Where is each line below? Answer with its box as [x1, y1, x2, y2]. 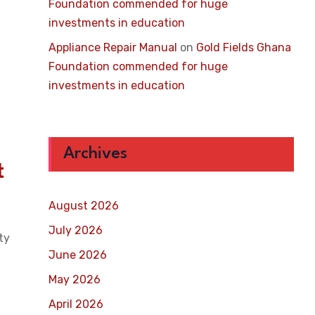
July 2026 [48, 224, 103, 237]
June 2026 [48, 248, 107, 262]
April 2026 [48, 297, 103, 311]
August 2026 [48, 199, 119, 212]
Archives [63, 146, 127, 162]
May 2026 [48, 273, 101, 286]
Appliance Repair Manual [48, 41, 177, 54]
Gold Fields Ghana [195, 41, 291, 54]
